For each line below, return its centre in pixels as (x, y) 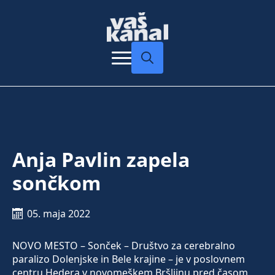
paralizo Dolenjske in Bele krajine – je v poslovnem (129, 259)
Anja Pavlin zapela (101, 160)
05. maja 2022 (59, 214)
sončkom (56, 183)
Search (147, 80)
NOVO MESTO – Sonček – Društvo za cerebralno (124, 246)
